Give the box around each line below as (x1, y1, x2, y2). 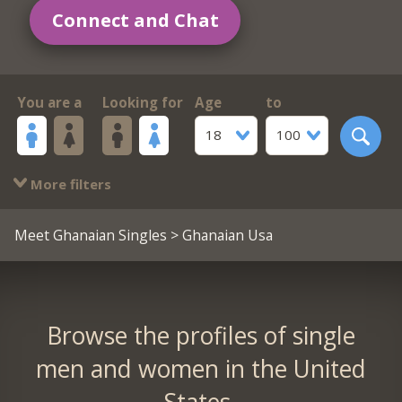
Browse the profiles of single (46, 319, 355, 352)
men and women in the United (35, 352, 366, 385)
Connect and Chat (51, 6, 219, 32)
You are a (16, 93, 82, 112)
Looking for (101, 93, 183, 112)
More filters (26, 174, 111, 193)
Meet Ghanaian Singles (13, 224, 167, 245)
